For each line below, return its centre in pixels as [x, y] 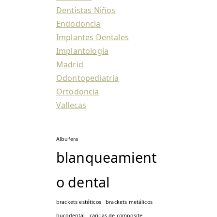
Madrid [70, 65]
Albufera [67, 139]
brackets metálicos [129, 202]
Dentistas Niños [86, 10]
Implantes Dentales [93, 38]
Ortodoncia [78, 92]
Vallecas [71, 105]
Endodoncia [78, 24]
